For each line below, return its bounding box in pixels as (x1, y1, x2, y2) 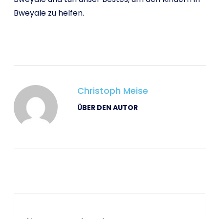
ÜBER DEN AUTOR (77, 103, 138, 112)
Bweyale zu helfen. (14, 7, 84, 19)
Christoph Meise (77, 85, 148, 97)
